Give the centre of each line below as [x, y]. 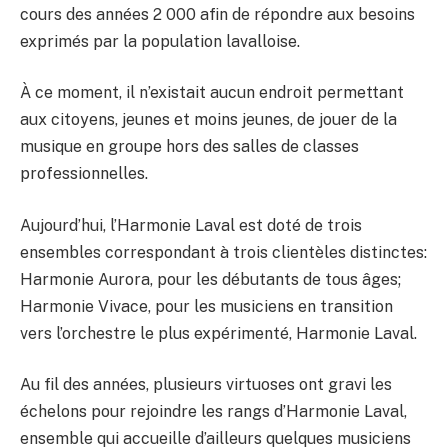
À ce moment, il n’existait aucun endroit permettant [212, 93]
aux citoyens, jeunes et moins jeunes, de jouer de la [208, 120]
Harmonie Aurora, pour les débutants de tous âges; [210, 279]
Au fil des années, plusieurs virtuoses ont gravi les [206, 385]
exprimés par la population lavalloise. [160, 41]
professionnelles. [84, 174]
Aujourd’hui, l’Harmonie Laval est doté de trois [191, 225]
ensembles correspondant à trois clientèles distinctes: [223, 252]
